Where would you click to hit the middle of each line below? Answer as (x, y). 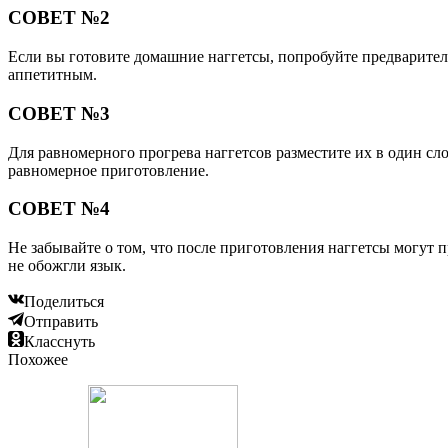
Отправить (61, 321)
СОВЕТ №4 (59, 209)
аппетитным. (52, 75)
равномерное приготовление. (108, 170)
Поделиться (64, 301)
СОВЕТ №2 (59, 18)
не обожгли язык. (67, 265)
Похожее (38, 359)
